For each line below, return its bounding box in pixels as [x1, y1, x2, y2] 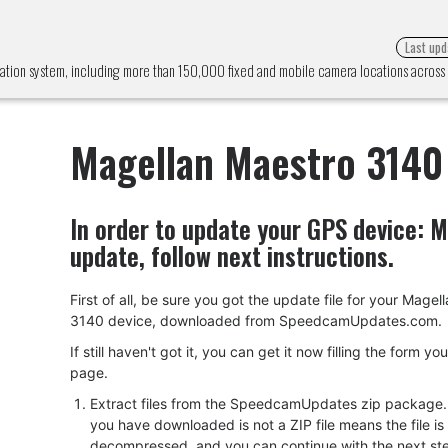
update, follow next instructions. [70, 237, 394, 274]
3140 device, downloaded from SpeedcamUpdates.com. [70, 312, 442, 329]
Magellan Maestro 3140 [70, 132, 443, 192]
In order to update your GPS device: [70, 210, 430, 247]
